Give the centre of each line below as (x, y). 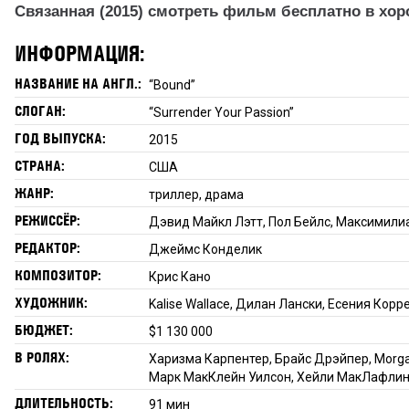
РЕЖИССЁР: (47, 220)
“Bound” (173, 84)
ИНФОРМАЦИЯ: (79, 53)
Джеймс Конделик (206, 249)
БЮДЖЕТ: (43, 330)
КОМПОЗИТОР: (58, 275)
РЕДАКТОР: (47, 247)
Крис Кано (180, 276)
